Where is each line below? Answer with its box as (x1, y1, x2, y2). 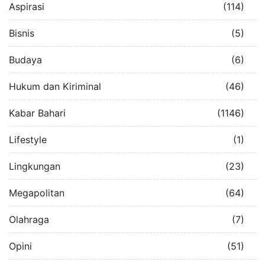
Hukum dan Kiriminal (9, 80, 101, 92)
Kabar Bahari (9, 106, 66, 119)
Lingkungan (9, 160, 60, 172)
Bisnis (9, 27, 34, 39)
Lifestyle (9, 133, 47, 146)
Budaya (9, 53, 42, 66)
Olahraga (9, 213, 49, 225)
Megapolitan (9, 186, 64, 199)
